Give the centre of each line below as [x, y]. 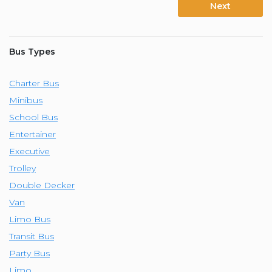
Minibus [26, 100]
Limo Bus [30, 219]
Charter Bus [34, 83]
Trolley [22, 168]
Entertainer [32, 134]
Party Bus [29, 253]
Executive [29, 151]
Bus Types [32, 51]
